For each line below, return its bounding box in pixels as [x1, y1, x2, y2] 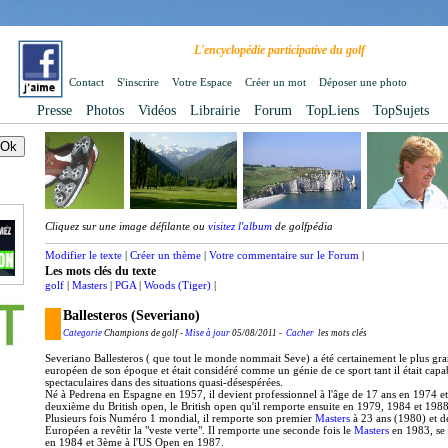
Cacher [286, 328, 314, 338]
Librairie [190, 103, 240, 118]
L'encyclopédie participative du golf [194, 43, 365, 57]
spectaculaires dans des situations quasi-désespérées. [45, 376, 283, 388]
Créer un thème [130, 249, 201, 261]
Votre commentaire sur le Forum [209, 249, 359, 261]
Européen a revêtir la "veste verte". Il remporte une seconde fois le [45, 424, 354, 436]
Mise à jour [185, 328, 230, 338]
